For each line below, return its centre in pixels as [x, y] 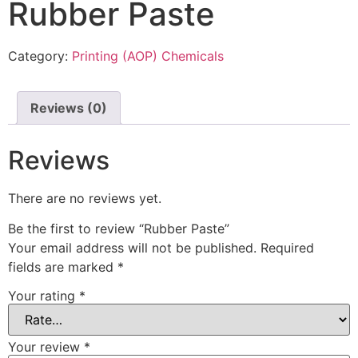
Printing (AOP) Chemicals [148, 56]
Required [287, 248]
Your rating [44, 295]
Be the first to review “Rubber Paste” [119, 229]
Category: [40, 56]
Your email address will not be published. [132, 248]
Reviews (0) [69, 108]
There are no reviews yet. [85, 198]
